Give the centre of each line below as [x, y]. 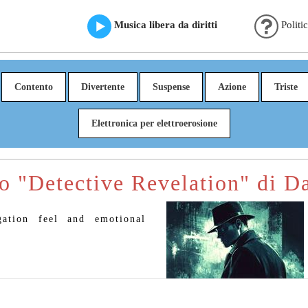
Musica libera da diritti [164, 25]
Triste [286, 87]
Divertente [102, 87]
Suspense [171, 87]
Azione [232, 87]
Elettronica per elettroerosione [154, 123]
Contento [33, 87]
